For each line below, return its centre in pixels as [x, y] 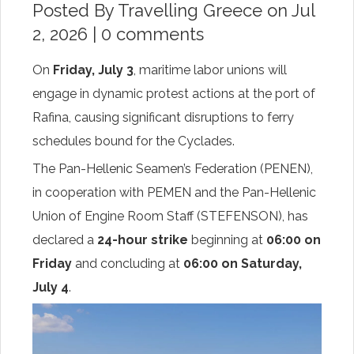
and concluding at [128, 264]
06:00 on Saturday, [243, 264]
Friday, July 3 [93, 70]
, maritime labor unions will [210, 70]
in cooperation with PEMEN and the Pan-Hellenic [174, 192]
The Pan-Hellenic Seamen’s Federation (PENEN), [173, 169]
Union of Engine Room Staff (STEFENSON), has [170, 216]
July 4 [51, 287]
